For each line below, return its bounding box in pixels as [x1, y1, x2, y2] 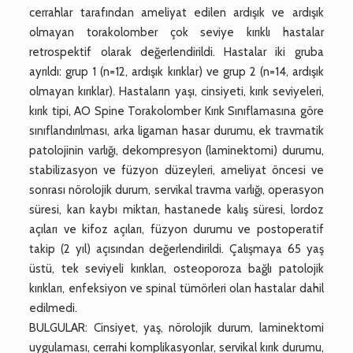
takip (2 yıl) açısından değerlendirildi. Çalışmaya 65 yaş [29, 241, 324, 256]
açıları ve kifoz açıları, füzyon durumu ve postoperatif [29, 221, 324, 236]
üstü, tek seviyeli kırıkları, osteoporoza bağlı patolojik [29, 261, 324, 276]
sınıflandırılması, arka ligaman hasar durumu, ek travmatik [29, 123, 324, 138]
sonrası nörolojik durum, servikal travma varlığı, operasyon [29, 182, 324, 197]
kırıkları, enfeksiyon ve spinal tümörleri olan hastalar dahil [29, 281, 324, 295]
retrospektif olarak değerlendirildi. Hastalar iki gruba [29, 44, 324, 59]
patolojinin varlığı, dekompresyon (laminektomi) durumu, [29, 143, 324, 158]
